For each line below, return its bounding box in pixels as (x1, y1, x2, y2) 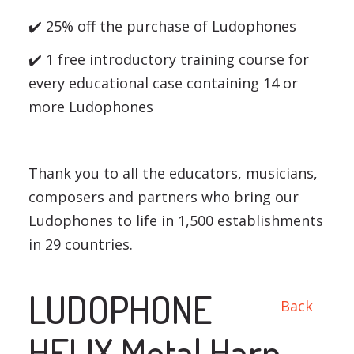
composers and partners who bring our (28, 187, 299, 206)
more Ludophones (28, 97, 153, 116)
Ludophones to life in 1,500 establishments (28, 211, 323, 230)
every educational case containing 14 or (28, 73, 298, 92)
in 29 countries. (28, 235, 133, 254)
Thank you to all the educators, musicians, (28, 164, 318, 183)
